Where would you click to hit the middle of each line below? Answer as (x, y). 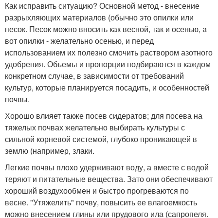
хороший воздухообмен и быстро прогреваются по (97, 191)
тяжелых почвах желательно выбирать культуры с (95, 127)
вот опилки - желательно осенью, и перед (79, 41)
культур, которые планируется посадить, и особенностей (107, 88)
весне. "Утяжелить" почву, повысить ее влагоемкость (101, 202)
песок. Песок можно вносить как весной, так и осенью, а (106, 29)
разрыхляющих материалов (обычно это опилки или (99, 18)
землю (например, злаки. (50, 151)
